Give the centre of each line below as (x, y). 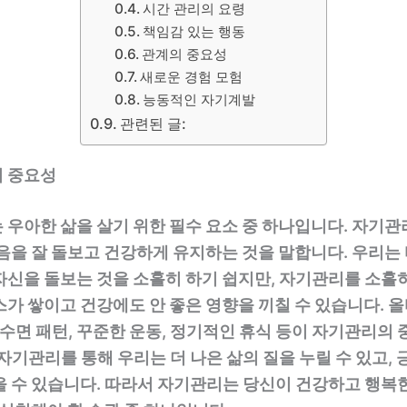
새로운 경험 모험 (192, 76)
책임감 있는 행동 (194, 31)
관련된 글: (154, 123)
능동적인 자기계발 (199, 99)
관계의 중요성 (185, 54)
